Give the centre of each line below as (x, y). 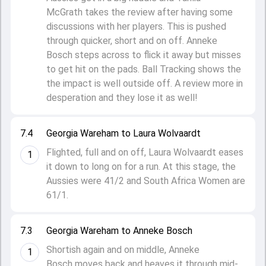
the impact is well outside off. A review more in (145, 83)
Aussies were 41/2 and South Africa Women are (146, 181)
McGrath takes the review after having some (140, 12)
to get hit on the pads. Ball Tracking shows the (144, 69)
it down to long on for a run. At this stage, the (141, 167)
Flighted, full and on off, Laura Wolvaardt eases (145, 152)
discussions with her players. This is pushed (136, 26)
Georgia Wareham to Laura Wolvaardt (123, 133)
